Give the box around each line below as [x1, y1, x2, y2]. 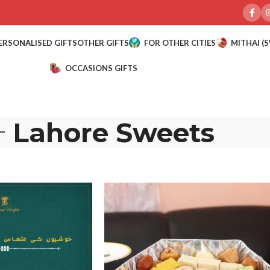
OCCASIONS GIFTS [64, 63, 137, 73]
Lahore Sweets [12, 116, 215, 149]
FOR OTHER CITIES [143, 37, 216, 48]
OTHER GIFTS [77, 37, 129, 48]
